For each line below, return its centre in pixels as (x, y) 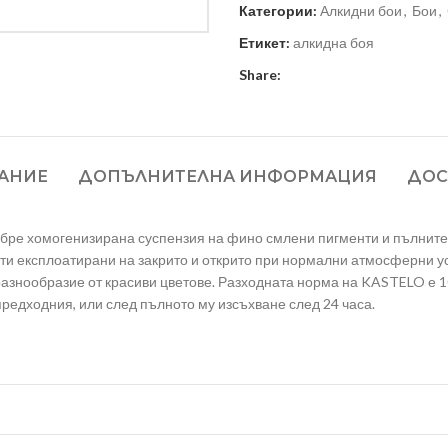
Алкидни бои (361, 11)
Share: (260, 75)
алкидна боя (333, 43)
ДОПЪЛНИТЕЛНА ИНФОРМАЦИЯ (227, 177)
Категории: (278, 11)
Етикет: (264, 43)
